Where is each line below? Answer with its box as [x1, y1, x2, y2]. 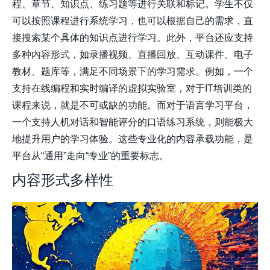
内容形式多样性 [12, 172, 113, 189]
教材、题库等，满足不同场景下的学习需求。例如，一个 [12, 66, 253, 77]
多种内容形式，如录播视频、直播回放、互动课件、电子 [12, 49, 253, 60]
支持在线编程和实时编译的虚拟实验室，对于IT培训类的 [12, 83, 252, 94]
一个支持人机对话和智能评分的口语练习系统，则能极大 [12, 117, 253, 128]
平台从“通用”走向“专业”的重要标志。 [12, 151, 169, 162]
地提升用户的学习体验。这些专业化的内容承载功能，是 [12, 134, 253, 145]
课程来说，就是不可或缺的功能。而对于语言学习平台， [12, 100, 253, 111]
